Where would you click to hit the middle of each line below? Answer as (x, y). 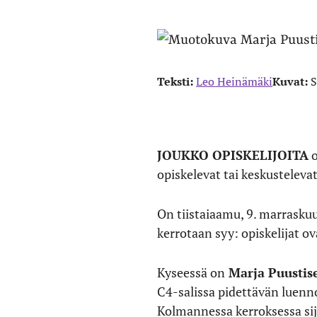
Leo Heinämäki (234, 81)
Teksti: (177, 81)
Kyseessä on (191, 272)
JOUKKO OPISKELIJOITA (233, 155)
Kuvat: (292, 81)
